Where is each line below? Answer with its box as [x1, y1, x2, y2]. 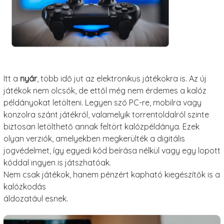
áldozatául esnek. [3, 193, 68, 204]
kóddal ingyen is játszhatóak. [3, 157, 111, 168]
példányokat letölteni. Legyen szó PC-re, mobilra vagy [3, 97, 201, 108]
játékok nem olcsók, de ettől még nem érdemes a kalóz [3, 85, 206, 96]
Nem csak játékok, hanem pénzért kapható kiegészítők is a [3, 169, 220, 180]
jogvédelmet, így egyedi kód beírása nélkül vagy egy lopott [3, 145, 220, 156]
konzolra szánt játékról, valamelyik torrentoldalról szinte [3, 109, 209, 120]
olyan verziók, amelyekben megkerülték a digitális [3, 133, 185, 144]
